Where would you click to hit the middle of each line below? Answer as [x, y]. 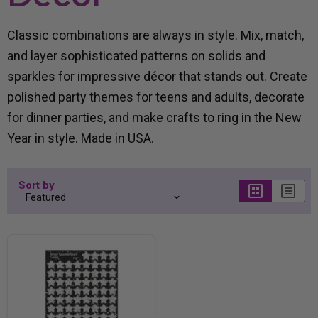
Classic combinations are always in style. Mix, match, [155, 35]
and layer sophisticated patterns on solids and [136, 55]
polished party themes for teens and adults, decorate [156, 97]
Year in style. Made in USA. [81, 138]
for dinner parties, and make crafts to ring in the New [154, 117]
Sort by [37, 185]
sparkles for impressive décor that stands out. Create [157, 76]
